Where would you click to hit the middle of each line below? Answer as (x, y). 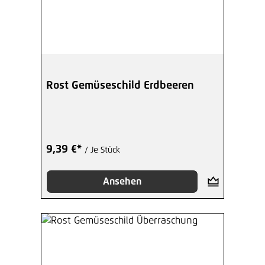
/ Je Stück (102, 151)
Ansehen (122, 182)
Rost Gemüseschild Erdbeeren (120, 86)
